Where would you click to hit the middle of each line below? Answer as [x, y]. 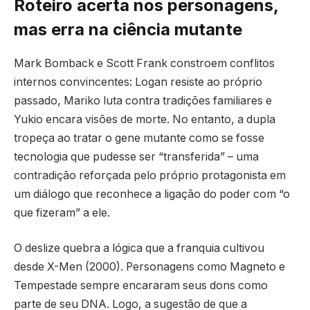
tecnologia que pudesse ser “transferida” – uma [136, 156]
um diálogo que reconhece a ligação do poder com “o [152, 194]
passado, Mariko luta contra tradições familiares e [143, 100]
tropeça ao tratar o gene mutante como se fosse [139, 138]
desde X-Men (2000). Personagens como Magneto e [149, 267]
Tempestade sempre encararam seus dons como [141, 286]
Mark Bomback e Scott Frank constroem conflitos [144, 63]
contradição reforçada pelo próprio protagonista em [150, 175]
